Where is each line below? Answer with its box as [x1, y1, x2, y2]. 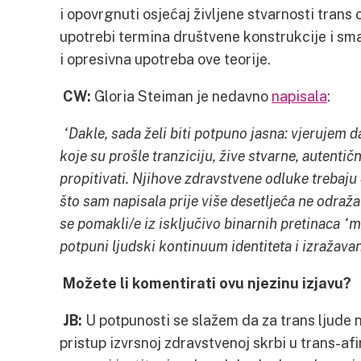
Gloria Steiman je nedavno [94, 87, 272, 105]
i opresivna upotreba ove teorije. [60, 50, 280, 68]
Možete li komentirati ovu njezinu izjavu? [63, 274, 351, 292]
